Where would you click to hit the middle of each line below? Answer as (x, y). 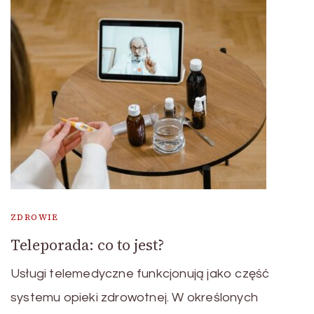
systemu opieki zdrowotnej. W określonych (134, 298)
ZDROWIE (35, 218)
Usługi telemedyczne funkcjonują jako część (140, 274)
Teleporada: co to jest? (87, 245)
